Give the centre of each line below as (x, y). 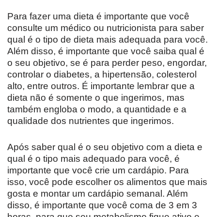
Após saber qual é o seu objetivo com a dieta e (105, 147)
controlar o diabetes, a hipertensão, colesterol (102, 75)
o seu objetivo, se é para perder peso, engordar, (107, 63)
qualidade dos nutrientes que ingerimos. (91, 121)
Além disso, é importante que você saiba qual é (106, 51)
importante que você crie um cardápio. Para (98, 170)
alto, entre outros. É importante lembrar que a (101, 86)
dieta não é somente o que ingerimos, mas (96, 98)
